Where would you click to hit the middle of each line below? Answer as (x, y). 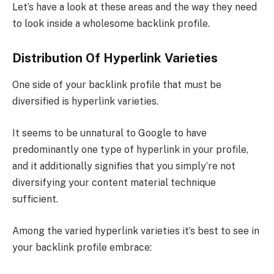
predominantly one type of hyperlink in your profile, (130, 150)
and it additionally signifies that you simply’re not (124, 166)
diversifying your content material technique (114, 183)
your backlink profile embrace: (82, 247)
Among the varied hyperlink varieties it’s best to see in (136, 231)
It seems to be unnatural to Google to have (109, 133)
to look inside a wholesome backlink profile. (111, 24)
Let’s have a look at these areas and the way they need (135, 7)
